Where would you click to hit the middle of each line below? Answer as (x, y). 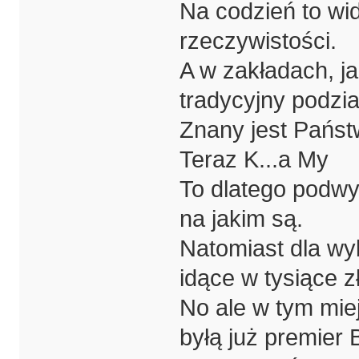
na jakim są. (241, 219)
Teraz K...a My (254, 160)
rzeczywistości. (258, 41)
